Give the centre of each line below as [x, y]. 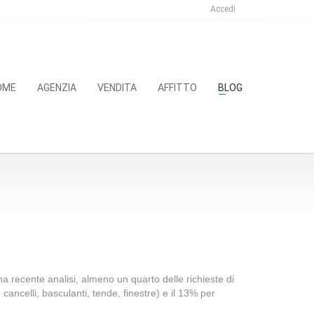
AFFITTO [177, 88]
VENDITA [117, 88]
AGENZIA [57, 88]
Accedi [223, 9]
